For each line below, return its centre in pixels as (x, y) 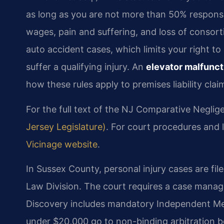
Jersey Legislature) (66, 126)
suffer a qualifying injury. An (86, 67)
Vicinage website (62, 144)
